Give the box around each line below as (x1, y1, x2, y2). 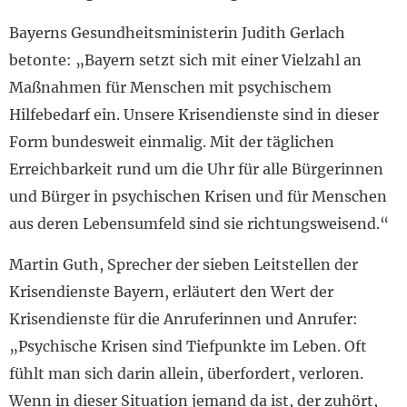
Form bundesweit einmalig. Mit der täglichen (9, 133, 334, 152)
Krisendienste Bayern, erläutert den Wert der (9, 283, 333, 302)
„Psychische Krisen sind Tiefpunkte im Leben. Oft (9, 337, 367, 356)
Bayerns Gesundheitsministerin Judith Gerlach (9, 24, 345, 43)
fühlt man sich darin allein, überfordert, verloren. (9, 364, 363, 383)
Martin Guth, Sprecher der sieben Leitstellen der (9, 255, 358, 274)
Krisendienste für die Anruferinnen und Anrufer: (9, 310, 358, 329)
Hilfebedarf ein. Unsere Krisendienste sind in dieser (9, 105, 379, 124)
